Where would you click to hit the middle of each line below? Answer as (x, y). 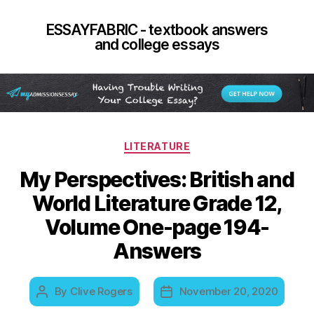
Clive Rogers (101, 291)
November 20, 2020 (228, 291)
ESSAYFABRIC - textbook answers (157, 29)
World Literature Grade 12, (157, 203)
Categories (187, 144)
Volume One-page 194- (157, 227)
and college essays (157, 44)
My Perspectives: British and (157, 179)
